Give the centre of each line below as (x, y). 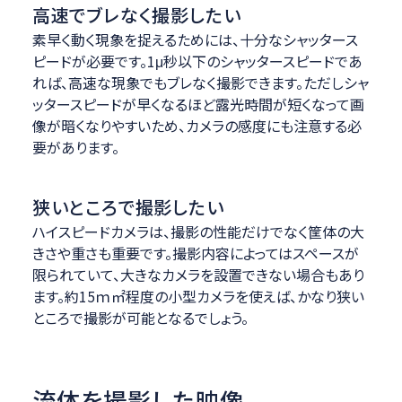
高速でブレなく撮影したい (136, 15)
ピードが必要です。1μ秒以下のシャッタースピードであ (197, 61)
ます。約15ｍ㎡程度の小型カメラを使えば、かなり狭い (198, 297)
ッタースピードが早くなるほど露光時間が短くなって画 (198, 105)
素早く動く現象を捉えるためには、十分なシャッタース (195, 40)
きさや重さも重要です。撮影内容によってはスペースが (195, 253)
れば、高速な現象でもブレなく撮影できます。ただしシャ (200, 83)
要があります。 (75, 148)
